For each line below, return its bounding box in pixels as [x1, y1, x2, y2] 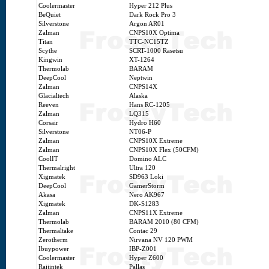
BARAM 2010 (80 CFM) [129, 219, 199, 225]
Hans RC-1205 [129, 101, 170, 108]
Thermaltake [38, 228, 73, 234]
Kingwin [38, 56, 62, 63]
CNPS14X [129, 83, 157, 90]
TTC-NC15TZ [129, 38, 169, 45]
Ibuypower [38, 246, 69, 252]
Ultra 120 [129, 165, 156, 171]
